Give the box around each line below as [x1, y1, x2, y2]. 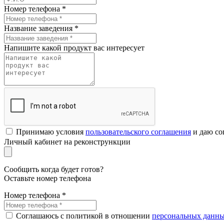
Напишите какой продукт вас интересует [4, 43, 144, 52]
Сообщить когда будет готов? [4, 164, 103, 173]
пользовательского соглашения [85, 127, 191, 136]
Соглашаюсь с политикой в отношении [16, 211, 152, 220]
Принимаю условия [16, 127, 85, 136]
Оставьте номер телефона [4, 173, 91, 182]
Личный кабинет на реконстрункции [4, 137, 130, 146]
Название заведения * [4, 23, 78, 32]
